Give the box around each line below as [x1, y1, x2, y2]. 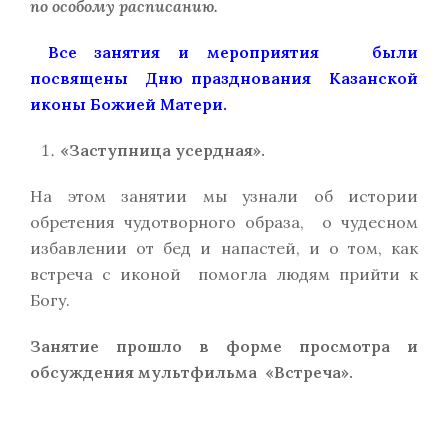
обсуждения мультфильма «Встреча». [30, 362, 353, 382]
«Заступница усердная [60, 140, 253, 160]
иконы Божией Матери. [30, 94, 227, 114]
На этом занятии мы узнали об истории [30, 186, 418, 206]
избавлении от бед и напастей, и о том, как [30, 238, 418, 258]
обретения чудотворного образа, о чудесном [30, 212, 418, 232]
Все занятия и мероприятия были [30, 42, 418, 62]
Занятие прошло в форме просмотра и [30, 336, 418, 356]
